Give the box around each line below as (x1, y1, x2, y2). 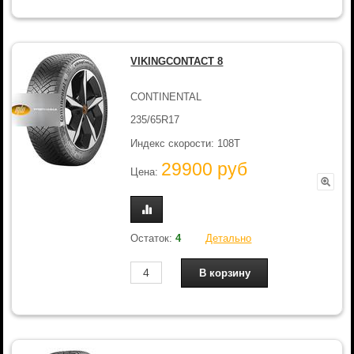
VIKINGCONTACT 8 (130, 55, 224, 67)
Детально (205, 232, 252, 244)
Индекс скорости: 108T (130, 137, 241, 149)
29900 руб (161, 159, 248, 180)
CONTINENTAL (130, 90, 202, 103)
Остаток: (130, 232, 176, 244)
